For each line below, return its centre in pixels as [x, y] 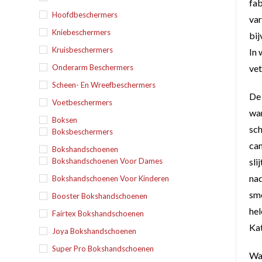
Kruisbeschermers [83, 50]
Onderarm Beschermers [93, 67]
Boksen [65, 120]
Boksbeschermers [83, 132]
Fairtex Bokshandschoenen [98, 213]
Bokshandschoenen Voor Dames [108, 161]
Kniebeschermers [82, 32]
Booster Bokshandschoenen [100, 196]
